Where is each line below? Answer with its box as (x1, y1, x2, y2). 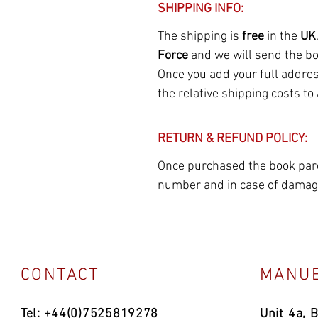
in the (267, 29, 300, 44)
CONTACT (21, 265, 100, 285)
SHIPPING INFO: (158, 1, 243, 16)
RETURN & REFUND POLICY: (158, 131, 307, 146)
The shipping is (158, 29, 242, 44)
